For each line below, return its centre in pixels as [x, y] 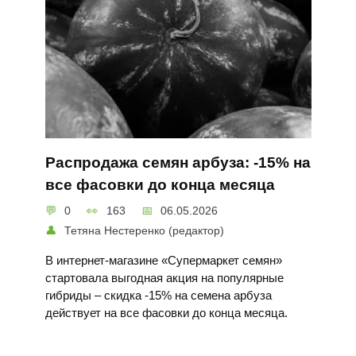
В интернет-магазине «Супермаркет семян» [163, 260]
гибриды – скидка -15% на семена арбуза [158, 295]
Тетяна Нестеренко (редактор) [145, 230]
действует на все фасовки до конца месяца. [166, 312]
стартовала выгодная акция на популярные [164, 277]
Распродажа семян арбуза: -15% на [178, 163]
